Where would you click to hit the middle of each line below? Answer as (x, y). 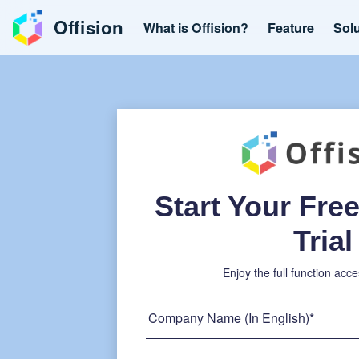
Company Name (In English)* (231, 318)
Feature (291, 27)
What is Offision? (196, 27)
